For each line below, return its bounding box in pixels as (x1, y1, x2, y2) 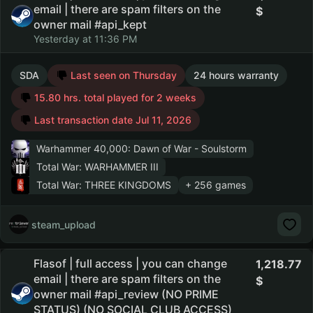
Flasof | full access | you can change (34, 256, 227, 270)
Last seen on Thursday (68, 69, 177, 81)
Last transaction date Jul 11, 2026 (31, 114, 191, 126)
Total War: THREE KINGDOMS (36, 179, 171, 191)
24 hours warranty (194, 69, 279, 81)
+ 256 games (185, 179, 246, 191)
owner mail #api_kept (34, 17, 147, 31)
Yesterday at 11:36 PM (34, 33, 137, 45)
